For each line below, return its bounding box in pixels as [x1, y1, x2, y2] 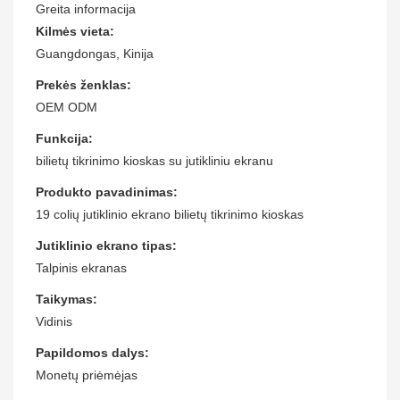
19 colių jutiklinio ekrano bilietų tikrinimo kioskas [36, 206, 304, 221]
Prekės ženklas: [36, 77, 131, 92]
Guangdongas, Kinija [36, 46, 154, 61]
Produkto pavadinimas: [36, 184, 178, 199]
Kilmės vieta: [36, 23, 114, 38]
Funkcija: [36, 130, 93, 146]
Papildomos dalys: [36, 345, 149, 360]
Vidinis [36, 313, 72, 329]
